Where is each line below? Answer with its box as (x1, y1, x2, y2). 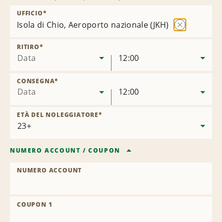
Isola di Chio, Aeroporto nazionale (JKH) (17, 19, 169, 30)
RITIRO (17, 43, 40, 52)
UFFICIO (17, 9, 43, 17)
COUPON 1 (17, 200, 53, 209)
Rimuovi (179, 30, 204, 39)
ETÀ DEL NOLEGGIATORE (17, 111, 99, 119)
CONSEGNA (17, 76, 55, 85)
